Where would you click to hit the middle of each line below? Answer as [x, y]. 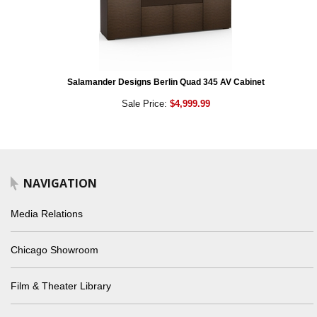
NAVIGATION [60, 184]
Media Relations [47, 214]
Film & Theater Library [61, 286]
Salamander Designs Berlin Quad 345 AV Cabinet [166, 82]
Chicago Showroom [54, 250]
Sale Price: [145, 104]
